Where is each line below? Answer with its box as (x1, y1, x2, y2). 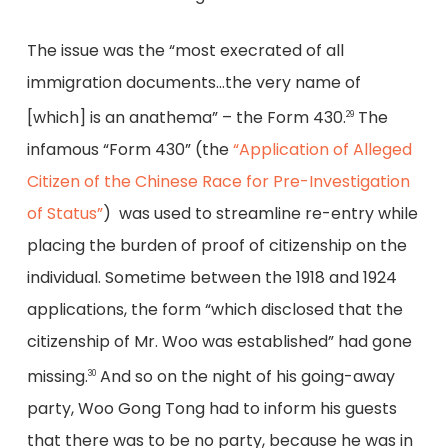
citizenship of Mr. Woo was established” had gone (26, 330, 412, 354)
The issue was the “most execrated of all (26, 38, 344, 62)
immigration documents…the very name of (26, 70, 361, 94)
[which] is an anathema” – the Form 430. (26, 106, 346, 130)
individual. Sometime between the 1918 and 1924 (26, 266, 397, 290)
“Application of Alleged (232, 138, 412, 162)
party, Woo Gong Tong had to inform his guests (26, 397, 397, 421)
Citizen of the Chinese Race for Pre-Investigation (26, 170, 410, 194)
